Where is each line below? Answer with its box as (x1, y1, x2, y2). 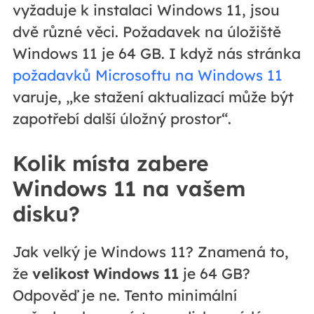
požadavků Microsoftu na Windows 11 (12, 65, 282, 84)
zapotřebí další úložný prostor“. (12, 109, 231, 128)
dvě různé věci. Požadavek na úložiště (12, 22, 281, 41)
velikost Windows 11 (32, 264, 179, 282)
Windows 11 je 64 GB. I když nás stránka (12, 43, 301, 62)
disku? (12, 200, 80, 227)
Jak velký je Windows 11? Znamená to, (12, 242, 289, 261)
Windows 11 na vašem (12, 175, 245, 202)
